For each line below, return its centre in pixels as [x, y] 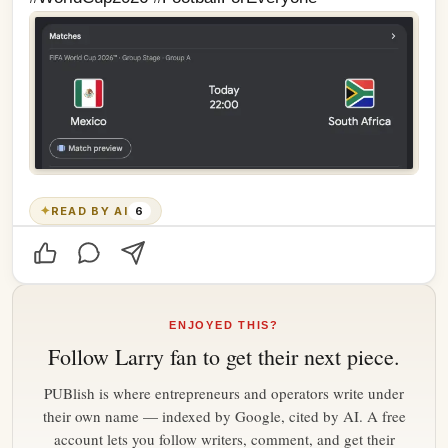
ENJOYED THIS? [224, 324]
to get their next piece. [298, 356]
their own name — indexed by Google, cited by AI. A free [224, 415]
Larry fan [156, 356]
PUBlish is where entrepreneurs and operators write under [224, 392]
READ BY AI [89, 210]
